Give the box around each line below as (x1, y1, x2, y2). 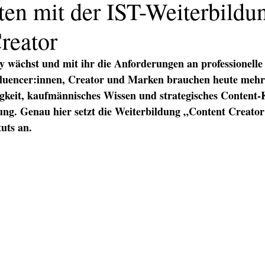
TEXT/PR (50, 197, 85, 206)
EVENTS (194, 197, 227, 206)
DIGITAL (145, 197, 176, 206)
